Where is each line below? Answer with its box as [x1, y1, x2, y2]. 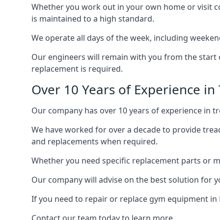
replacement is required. [31, 63, 123, 74]
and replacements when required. [31, 136, 158, 147]
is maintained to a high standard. [31, 13, 154, 24]
